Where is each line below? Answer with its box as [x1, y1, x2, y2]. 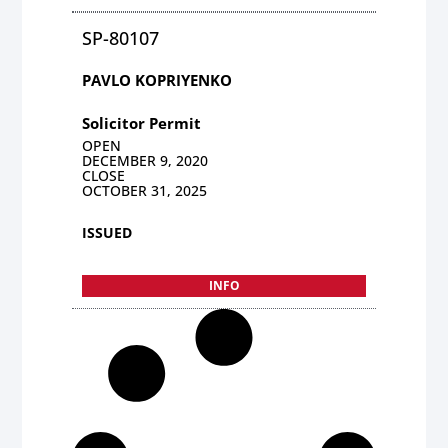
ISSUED [82, 222, 133, 242]
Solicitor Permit [82, 112, 202, 133]
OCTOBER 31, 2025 [82, 180, 208, 200]
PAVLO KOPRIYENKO [82, 69, 233, 90]
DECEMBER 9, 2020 [82, 150, 209, 170]
